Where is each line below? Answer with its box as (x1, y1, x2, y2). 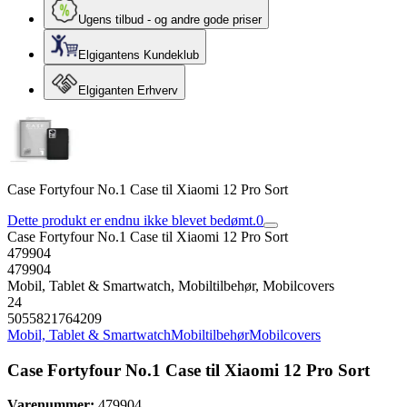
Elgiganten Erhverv (78, 84, 178, 97)
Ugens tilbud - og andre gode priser (78, 13, 262, 26)
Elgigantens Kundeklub (78, 48, 199, 62)
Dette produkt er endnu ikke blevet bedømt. (7, 213, 256, 228)
